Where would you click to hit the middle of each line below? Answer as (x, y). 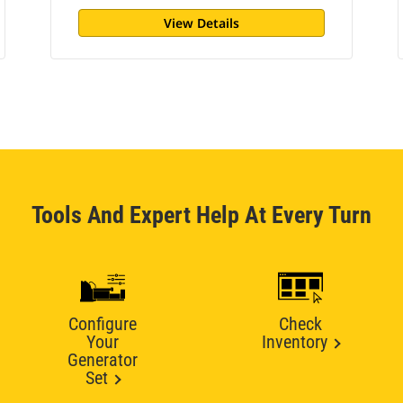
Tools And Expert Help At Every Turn (201, 215)
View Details (201, 23)
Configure (103, 324)
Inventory (295, 342)
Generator (103, 360)
